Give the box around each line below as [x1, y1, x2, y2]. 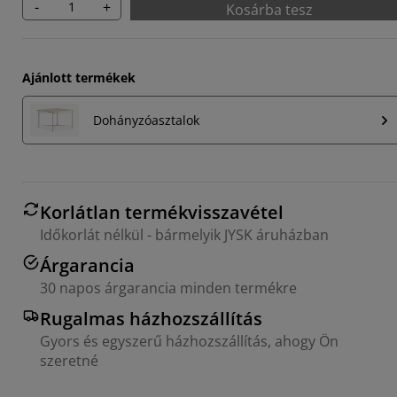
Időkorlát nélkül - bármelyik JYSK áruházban [40, 225, 329, 245]
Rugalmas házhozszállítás [40, 307, 262, 331]
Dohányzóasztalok [93, 112, 199, 129]
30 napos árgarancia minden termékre [40, 278, 297, 299]
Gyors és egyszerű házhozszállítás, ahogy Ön [40, 331, 339, 352]
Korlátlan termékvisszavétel [40, 200, 284, 225]
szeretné [40, 351, 98, 371]
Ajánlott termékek [22, 69, 136, 86]
